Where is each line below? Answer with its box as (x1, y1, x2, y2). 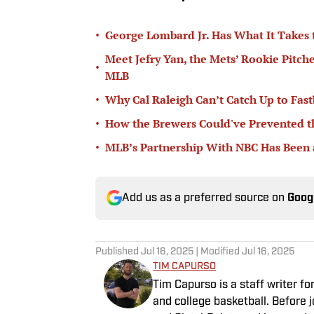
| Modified (193, 246, 242, 257)
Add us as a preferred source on (122, 192, 287, 204)
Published (95, 246, 141, 257)
